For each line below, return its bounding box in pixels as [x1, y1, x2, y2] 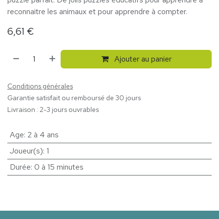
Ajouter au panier [112, 54, 172, 64]
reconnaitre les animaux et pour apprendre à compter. [7, 6, 187, 17]
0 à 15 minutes [34, 162, 84, 172]
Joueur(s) [9, 146, 43, 156]
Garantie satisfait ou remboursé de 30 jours [7, 93, 141, 102]
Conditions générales [7, 82, 73, 90]
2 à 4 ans [27, 130, 59, 140]
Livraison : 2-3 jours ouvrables [7, 105, 99, 114]
